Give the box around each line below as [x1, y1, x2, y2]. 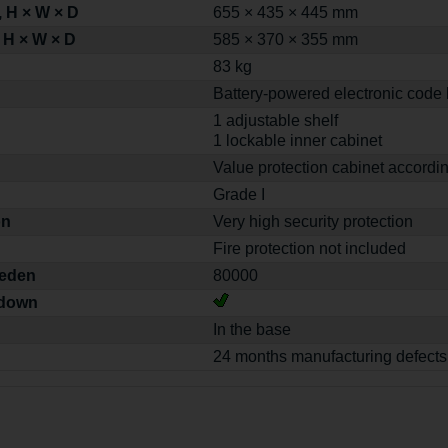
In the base [213, 320, 292, 338]
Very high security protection [213, 212, 414, 230]
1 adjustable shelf [213, 111, 339, 129]
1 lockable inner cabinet [213, 131, 383, 149]
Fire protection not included [213, 239, 407, 257]
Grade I [213, 185, 266, 203]
